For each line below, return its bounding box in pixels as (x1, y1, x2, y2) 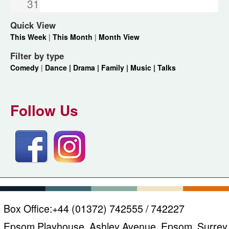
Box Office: (4, 201, 52, 216)
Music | (130, 62, 157, 73)
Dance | (45, 62, 73, 73)
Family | (101, 62, 130, 73)
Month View (99, 32, 140, 42)
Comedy (10, 62, 39, 73)
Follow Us (10, 100, 78, 121)
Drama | (73, 62, 101, 73)
